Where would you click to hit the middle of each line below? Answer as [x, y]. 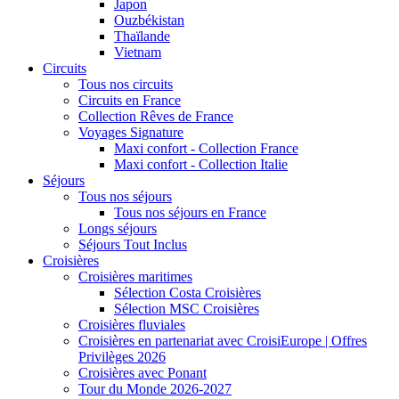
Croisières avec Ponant [142, 373]
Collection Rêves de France [156, 116]
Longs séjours [118, 228]
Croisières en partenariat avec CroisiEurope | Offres [223, 341]
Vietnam [138, 52]
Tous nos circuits [126, 84]
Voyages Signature [131, 132]
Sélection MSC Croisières [187, 309]
